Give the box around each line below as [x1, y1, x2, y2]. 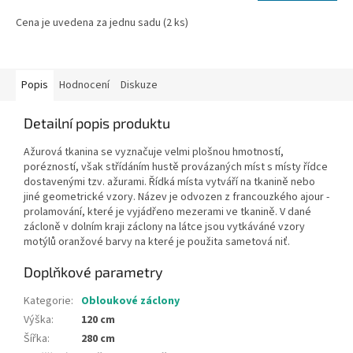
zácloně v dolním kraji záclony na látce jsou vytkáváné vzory [24, 219, 305, 236]
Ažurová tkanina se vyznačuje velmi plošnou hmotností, [24, 144, 284, 161]
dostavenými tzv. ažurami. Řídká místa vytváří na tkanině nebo [24, 174, 315, 191]
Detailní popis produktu [24, 114, 170, 132]
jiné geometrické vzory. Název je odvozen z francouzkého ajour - [24, 189, 329, 206]
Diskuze [121, 77, 158, 94]
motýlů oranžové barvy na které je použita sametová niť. [24, 234, 290, 251]
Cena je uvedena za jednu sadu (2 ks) [16, 15, 188, 32]
